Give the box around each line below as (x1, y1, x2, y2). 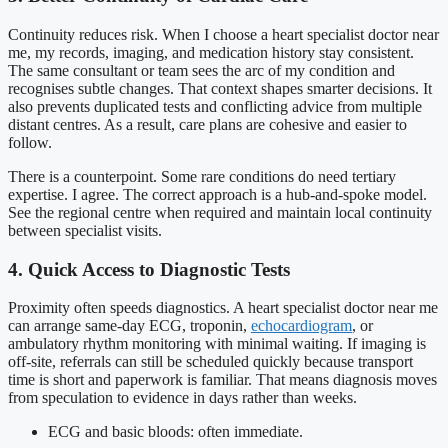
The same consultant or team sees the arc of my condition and (8, 62, 395, 79)
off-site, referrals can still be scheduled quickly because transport (8, 353, 413, 371)
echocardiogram (251, 317, 352, 335)
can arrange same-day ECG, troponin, (8, 317, 251, 335)
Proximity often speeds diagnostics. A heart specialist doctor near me (8, 299, 438, 317)
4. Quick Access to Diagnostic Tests (8, 258, 290, 280)
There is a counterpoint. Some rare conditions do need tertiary (8, 168, 396, 185)
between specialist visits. (8, 222, 162, 239)
